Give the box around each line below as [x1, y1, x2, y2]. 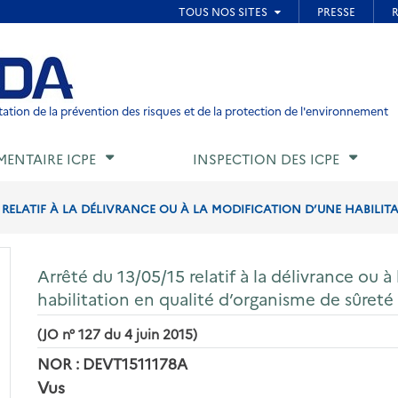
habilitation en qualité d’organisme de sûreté [37, 286, 394, 310]
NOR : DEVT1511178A [37, 352, 188, 373]
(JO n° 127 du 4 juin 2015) [37, 323, 198, 343]
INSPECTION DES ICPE [193, 149, 339, 169]
